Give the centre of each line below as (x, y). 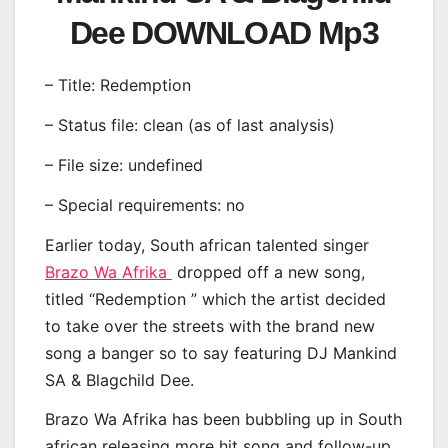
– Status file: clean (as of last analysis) (190, 125)
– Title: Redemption (118, 85)
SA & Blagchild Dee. (119, 379)
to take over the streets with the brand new (210, 325)
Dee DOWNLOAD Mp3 (224, 33)
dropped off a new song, (268, 271)
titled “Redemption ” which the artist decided (215, 298)
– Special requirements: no (145, 204)
